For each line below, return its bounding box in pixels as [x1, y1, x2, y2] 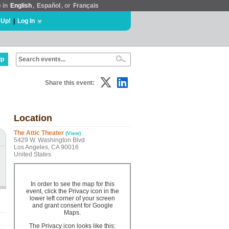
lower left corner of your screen [30, 195, 115, 202]
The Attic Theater [14, 129, 64, 136]
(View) [65, 130, 81, 136]
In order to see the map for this [30, 180, 114, 188]
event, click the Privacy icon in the [26, 188, 119, 195]
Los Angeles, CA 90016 [14, 144, 79, 151]
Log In [17, 17, 35, 25]
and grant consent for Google [32, 202, 113, 209]
